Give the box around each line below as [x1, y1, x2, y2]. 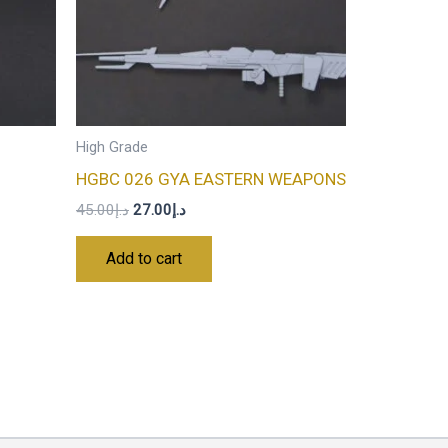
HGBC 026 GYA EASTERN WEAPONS [76, 168, 346, 189]
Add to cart [106, 248, 182, 268]
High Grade [76, 139, 148, 157]
